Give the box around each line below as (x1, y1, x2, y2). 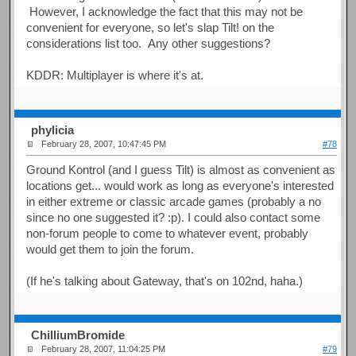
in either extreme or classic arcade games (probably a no (26, 194, 322, 208)
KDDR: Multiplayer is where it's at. (26, 68, 204, 82)
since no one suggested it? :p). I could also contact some (26, 210, 321, 224)
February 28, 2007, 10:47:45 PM (41, 139, 167, 149)
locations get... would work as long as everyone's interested (26, 178, 335, 192)
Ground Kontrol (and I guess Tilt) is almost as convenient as (26, 162, 336, 176)
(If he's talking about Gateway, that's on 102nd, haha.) (26, 273, 304, 288)
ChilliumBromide (31, 328, 126, 342)
